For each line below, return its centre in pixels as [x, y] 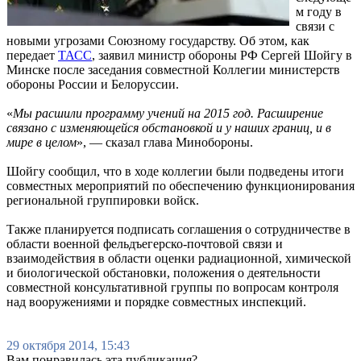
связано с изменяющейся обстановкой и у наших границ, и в [169, 127]
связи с [315, 26]
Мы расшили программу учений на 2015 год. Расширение [168, 113]
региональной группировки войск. [103, 200]
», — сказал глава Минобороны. [165, 142]
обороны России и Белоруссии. [93, 84]
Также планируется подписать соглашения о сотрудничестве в [178, 229]
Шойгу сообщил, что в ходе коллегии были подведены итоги [175, 171]
